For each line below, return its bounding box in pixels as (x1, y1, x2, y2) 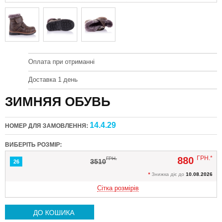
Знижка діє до (150, 171, 186, 177)
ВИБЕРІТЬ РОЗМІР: (5, 141, 62, 148)
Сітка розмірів (97, 184, 139, 192)
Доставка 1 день (28, 76, 78, 83)
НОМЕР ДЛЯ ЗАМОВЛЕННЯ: (5, 122, 90, 129)
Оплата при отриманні (28, 58, 95, 65)
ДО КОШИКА (33, 209, 74, 217)
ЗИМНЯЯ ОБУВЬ (5, 94, 111, 109)
